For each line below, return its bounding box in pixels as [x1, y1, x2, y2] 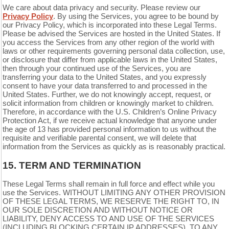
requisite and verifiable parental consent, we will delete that [3, 134, 196, 142]
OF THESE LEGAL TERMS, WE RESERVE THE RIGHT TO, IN [3, 197, 219, 205]
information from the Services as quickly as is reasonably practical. [3, 143, 225, 151]
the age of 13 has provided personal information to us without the [3, 125, 216, 133]
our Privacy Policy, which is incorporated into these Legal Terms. [3, 21, 217, 29]
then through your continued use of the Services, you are [3, 64, 191, 73]
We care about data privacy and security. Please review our [3, 4, 200, 12]
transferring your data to [3, 73, 84, 81]
